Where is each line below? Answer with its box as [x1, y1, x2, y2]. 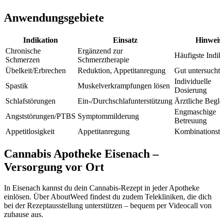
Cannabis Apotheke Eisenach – [4, 147, 159, 160]
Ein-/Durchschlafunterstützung [78, 96, 172, 105]
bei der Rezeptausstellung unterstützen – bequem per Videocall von [4, 201, 212, 210]
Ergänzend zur [78, 46, 123, 55]
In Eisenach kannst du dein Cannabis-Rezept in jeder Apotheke [4, 183, 199, 192]
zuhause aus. [4, 210, 43, 219]
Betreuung [174, 116, 207, 125]
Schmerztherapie [78, 55, 129, 64]
